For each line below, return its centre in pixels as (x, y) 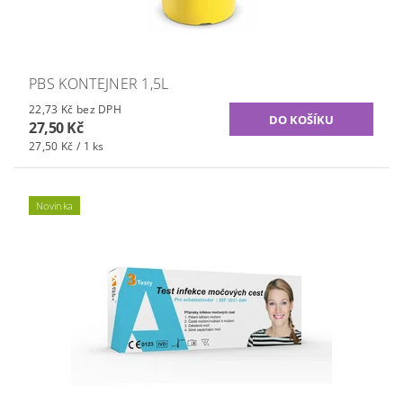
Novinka (55, 206)
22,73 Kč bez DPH (99, 110)
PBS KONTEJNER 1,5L (99, 84)
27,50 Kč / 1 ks (67, 147)
